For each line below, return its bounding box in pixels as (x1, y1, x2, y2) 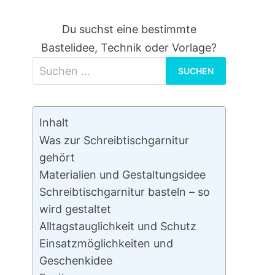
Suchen (128, 59, 168, 72)
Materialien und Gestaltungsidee (39, 168, 206, 182)
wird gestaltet (39, 203, 111, 216)
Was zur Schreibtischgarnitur (39, 134, 189, 147)
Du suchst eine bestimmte (61, 23, 196, 36)
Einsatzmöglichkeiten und (39, 237, 173, 250)
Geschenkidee (39, 254, 112, 268)
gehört (39, 151, 75, 165)
